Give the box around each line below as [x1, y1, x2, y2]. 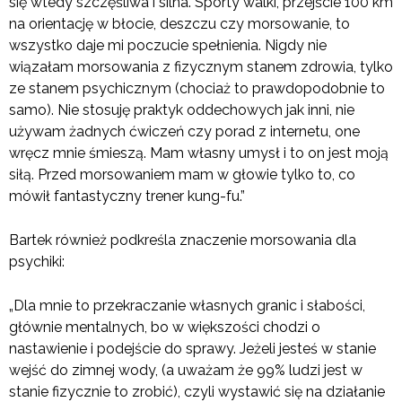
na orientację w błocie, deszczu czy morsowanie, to [9, 15, 350, 33]
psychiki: [9, 253, 65, 271]
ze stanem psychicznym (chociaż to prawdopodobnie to [9, 80, 385, 98]
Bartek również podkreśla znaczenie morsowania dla [9, 232, 356, 249]
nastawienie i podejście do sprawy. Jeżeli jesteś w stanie [9, 340, 376, 358]
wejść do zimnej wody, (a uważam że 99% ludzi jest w [9, 362, 363, 380]
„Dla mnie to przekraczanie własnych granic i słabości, [9, 297, 365, 315]
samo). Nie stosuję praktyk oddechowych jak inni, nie [9, 101, 354, 119]
